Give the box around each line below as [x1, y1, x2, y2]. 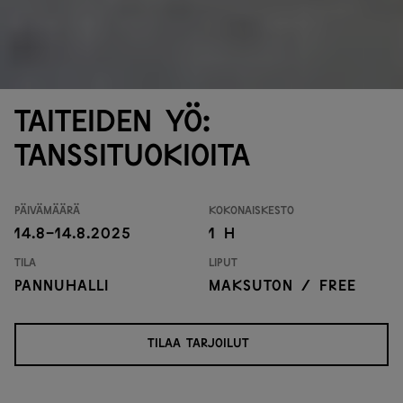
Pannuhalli [14, 273, 109, 296]
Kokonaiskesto [209, 201, 294, 219]
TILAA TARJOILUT [147, 333, 249, 352]
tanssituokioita [14, 132, 250, 176]
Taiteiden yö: [14, 98, 210, 142]
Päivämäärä [14, 201, 80, 219]
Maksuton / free [209, 273, 356, 296]
